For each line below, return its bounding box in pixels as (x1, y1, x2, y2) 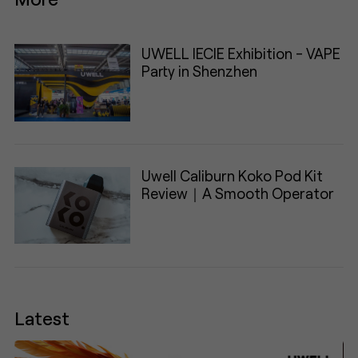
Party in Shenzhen (141, 62, 257, 80)
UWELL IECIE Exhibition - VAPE (141, 44, 340, 62)
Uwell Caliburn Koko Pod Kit (141, 167, 323, 185)
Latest (14, 306, 70, 329)
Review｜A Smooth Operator (141, 185, 334, 203)
